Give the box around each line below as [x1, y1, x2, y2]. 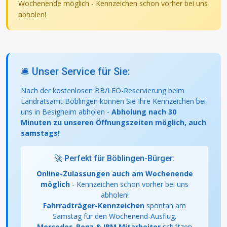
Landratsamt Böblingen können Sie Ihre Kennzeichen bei [21, 96, 206, 106]
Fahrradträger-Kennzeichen [43, 201, 144, 211]
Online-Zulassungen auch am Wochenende [36, 169, 193, 179]
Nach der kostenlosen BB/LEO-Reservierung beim [21, 86, 184, 96]
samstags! [21, 128, 60, 138]
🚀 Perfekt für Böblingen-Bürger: [54, 154, 175, 164]
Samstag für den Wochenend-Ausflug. [53, 211, 176, 221]
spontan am [144, 201, 186, 211]
